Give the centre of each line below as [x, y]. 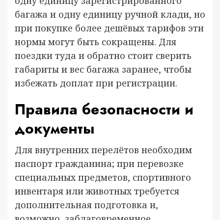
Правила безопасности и [104, 109]
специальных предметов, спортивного [103, 177]
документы [55, 128]
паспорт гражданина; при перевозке [99, 164]
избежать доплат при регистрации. [96, 83]
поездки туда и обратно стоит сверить [103, 55]
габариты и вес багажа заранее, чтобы [103, 69]
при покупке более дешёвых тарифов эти [109, 28]
